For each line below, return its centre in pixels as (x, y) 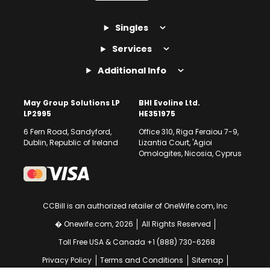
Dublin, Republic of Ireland (71, 143)
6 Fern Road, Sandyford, (67, 132)
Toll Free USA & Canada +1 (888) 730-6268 (137, 242)
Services (132, 49)
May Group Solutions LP (72, 103)
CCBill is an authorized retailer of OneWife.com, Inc (135, 206)
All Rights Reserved (176, 224)
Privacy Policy (67, 260)
